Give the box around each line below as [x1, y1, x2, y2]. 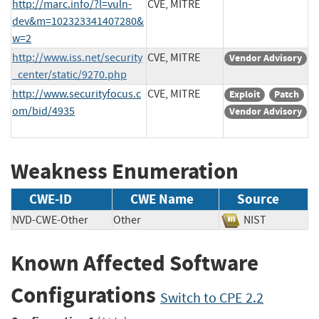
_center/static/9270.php [12, 67, 127, 82]
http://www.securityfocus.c [12, 86, 141, 101]
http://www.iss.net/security [12, 50, 142, 65]
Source [237, 190, 279, 209]
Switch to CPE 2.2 [160, 289, 263, 308]
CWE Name [130, 190, 194, 209]
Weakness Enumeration [11, 156, 239, 186]
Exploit [229, 87, 260, 101]
